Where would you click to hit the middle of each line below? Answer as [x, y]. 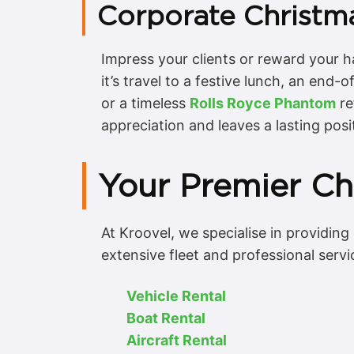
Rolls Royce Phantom [263, 104]
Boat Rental [166, 318]
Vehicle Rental [176, 296]
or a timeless [145, 104]
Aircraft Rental [177, 341]
